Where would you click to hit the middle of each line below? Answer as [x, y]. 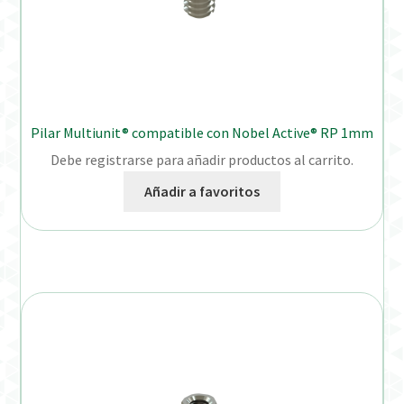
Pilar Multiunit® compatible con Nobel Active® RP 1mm [202, 132]
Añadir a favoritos [202, 192]
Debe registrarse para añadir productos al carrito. [202, 160]
